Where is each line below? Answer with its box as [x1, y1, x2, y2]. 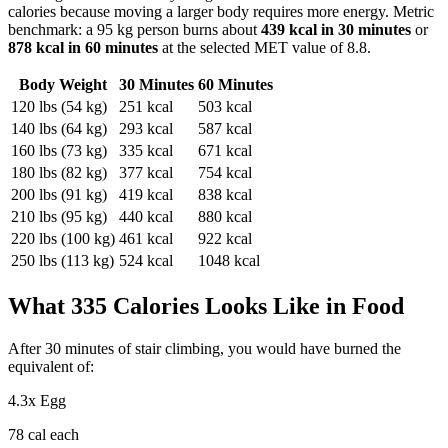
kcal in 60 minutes [32, 38, 158, 56]
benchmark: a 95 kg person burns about [8, 20, 261, 38]
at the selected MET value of [158, 38, 347, 56]
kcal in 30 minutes [285, 20, 411, 38]
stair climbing [135, 339, 220, 357]
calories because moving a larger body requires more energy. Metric [8, 2, 434, 20]
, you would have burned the [220, 339, 401, 357]
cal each [24, 425, 79, 443]
